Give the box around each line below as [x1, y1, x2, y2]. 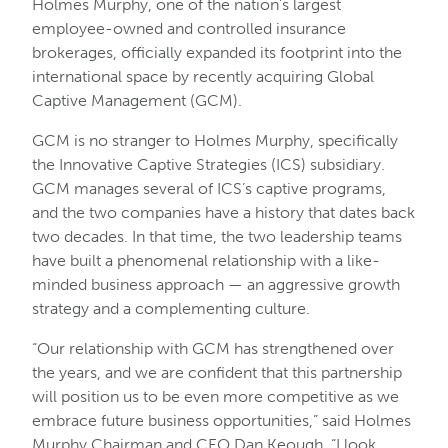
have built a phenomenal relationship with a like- [32, 251, 380, 270]
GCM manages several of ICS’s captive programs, [32, 179, 386, 198]
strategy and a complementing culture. [32, 299, 310, 318]
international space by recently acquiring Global [32, 67, 374, 86]
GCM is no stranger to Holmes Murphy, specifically [32, 131, 398, 150]
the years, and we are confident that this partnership [32, 363, 402, 382]
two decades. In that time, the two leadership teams [32, 227, 402, 246]
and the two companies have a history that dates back [32, 203, 415, 222]
